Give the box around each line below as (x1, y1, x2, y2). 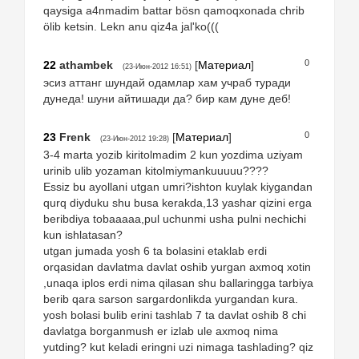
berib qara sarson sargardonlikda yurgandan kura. (43, 292, 298, 305)
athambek (59, 58, 113, 71)
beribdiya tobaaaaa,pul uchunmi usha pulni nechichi (43, 212, 306, 225)
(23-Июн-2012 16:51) (123, 62, 192, 71)
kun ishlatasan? (43, 228, 123, 241)
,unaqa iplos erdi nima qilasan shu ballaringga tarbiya (43, 276, 313, 289)
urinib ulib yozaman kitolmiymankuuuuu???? (43, 163, 268, 177)
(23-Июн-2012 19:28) (100, 134, 169, 143)
